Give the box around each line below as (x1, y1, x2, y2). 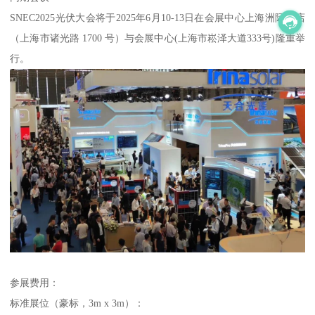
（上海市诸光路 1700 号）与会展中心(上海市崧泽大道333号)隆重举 (10, 32, 305, 44)
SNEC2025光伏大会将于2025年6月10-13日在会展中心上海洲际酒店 (10, 11, 305, 23)
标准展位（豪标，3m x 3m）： (10, 297, 145, 309)
